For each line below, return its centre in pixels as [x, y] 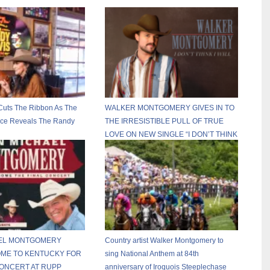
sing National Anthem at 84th [152, 254]
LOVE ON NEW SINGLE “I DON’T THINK [171, 135]
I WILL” [117, 148]
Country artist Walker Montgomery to [165, 241]
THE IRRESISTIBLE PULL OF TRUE [165, 121]
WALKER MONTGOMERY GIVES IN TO [170, 108]
